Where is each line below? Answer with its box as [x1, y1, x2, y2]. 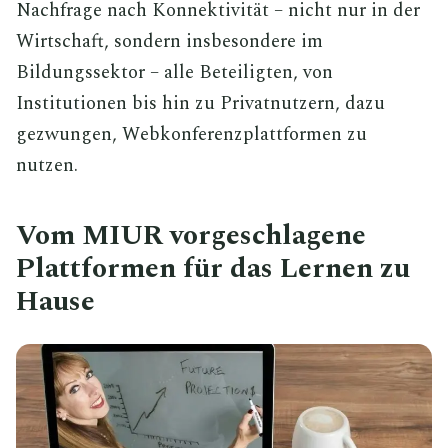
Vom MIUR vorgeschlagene [16, 214, 366, 257]
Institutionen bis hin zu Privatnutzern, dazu [16, 89, 385, 118]
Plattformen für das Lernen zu [16, 247, 410, 290]
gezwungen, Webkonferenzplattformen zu [16, 120, 367, 149]
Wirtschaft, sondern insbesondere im [16, 27, 323, 56]
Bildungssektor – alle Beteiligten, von [16, 58, 333, 87]
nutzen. [16, 151, 78, 180]
